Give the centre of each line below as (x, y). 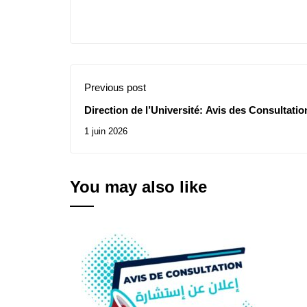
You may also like (138, 187)
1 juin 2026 (106, 131)
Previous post (115, 87)
